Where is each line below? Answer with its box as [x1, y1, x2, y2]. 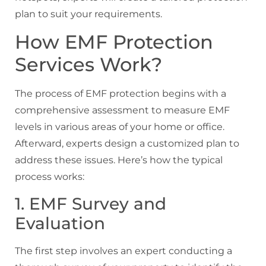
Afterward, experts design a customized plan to [15, 138, 239, 150]
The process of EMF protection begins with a [15, 88, 226, 100]
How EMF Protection [15, 30, 213, 54]
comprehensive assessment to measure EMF [15, 104, 230, 116]
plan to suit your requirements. [15, 8, 162, 20]
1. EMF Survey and [15, 193, 166, 214]
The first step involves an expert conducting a [15, 245, 232, 256]
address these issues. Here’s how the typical [15, 154, 223, 166]
